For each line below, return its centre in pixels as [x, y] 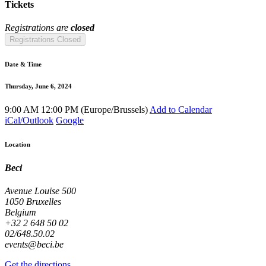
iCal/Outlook [29, 120]
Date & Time [23, 64]
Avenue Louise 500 [40, 191]
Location [18, 144]
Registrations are [38, 28]
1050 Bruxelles [33, 202]
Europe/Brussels [114, 109]
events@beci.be [34, 245]
